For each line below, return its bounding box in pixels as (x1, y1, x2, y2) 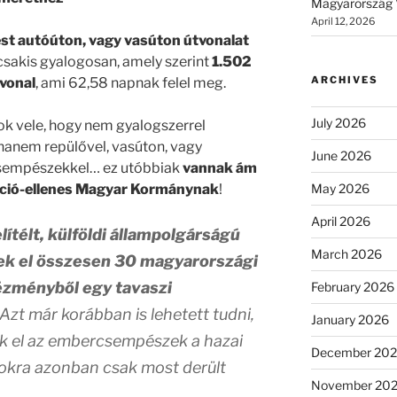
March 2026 (310, 245, 382, 261)
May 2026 (310, 180, 370, 196)
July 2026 (310, 114, 366, 130)
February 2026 (310, 278, 394, 294)
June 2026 (310, 147, 371, 163)
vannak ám (183, 160, 257, 177)
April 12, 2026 (310, 14, 375, 27)
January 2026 (310, 311, 389, 327)
